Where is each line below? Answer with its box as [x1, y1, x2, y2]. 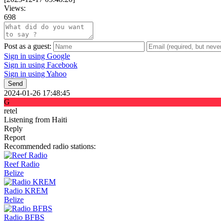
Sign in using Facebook [4, 61, 77, 70]
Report [4, 133, 25, 142]
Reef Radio [4, 160, 39, 169]
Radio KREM [4, 186, 48, 195]
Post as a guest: [4, 42, 51, 51]
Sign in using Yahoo [4, 70, 67, 78]
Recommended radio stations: [4, 142, 96, 151]
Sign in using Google [4, 52, 70, 61]
